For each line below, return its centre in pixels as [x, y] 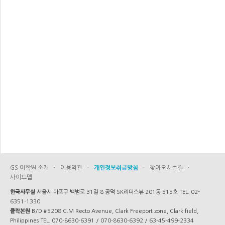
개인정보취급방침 [116, 168]
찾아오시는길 [166, 168]
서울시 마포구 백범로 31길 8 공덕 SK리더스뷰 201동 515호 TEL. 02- [118, 192]
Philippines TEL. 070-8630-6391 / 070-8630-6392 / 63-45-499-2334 [102, 221]
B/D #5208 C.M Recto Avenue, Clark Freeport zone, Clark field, [114, 211]
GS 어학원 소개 [29, 168]
